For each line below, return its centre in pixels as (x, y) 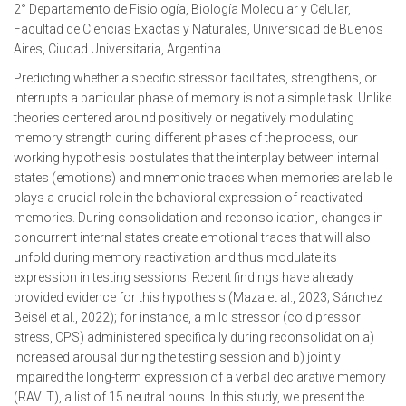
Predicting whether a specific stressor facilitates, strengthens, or (195, 78)
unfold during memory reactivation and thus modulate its (175, 257)
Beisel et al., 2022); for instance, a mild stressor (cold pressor (187, 317)
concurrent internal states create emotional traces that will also (192, 237)
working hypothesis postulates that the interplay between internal (196, 158)
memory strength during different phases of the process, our (186, 138)
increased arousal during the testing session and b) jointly (177, 357)
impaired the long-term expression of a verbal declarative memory (200, 377)
